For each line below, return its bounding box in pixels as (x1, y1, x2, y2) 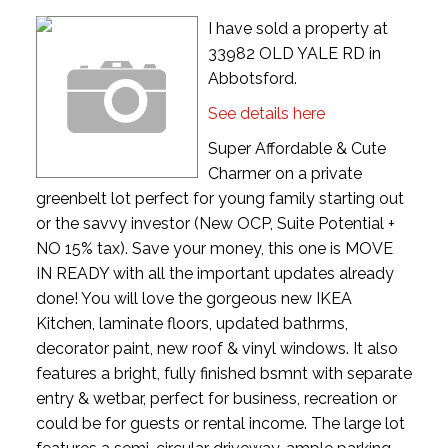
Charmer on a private (207, 163, 362, 183)
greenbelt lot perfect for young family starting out (35, 188, 404, 208)
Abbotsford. (207, 68, 297, 88)
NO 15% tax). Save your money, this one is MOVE (35, 238, 393, 258)
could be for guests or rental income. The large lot (35, 413, 405, 433)
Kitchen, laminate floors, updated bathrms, (35, 313, 348, 333)
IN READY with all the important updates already (35, 263, 394, 283)
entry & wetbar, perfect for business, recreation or (35, 388, 397, 408)
